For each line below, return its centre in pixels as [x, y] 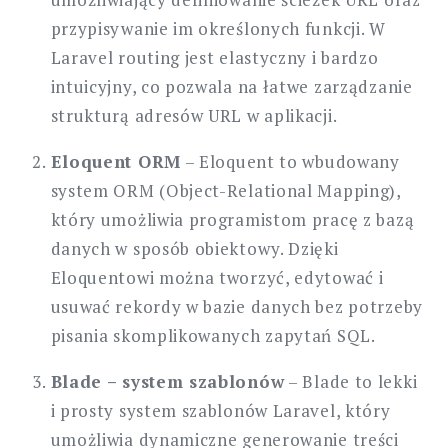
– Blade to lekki [351, 382]
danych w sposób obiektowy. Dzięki [194, 249]
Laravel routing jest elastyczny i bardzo [214, 58]
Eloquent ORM [115, 162]
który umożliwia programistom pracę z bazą [232, 220]
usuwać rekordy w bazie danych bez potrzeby [236, 307]
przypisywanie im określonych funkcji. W [218, 29]
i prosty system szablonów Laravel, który [220, 411]
